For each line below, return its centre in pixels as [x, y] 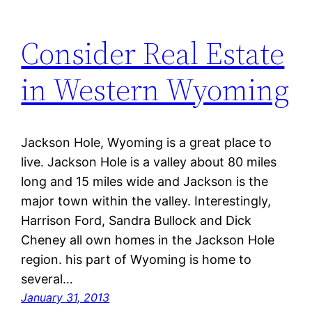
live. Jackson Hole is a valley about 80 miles [149, 162]
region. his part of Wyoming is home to [136, 260]
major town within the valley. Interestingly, [146, 201]
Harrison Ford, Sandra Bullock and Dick [136, 221]
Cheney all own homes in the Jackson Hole [148, 240]
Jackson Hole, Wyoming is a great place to [147, 143]
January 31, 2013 [65, 298]
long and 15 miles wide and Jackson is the [145, 182]
